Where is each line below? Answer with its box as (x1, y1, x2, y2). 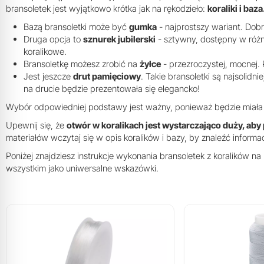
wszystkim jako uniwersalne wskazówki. (6, 163, 159, 174)
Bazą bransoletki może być (24, 21, 129, 33)
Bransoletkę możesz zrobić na (24, 58, 140, 70)
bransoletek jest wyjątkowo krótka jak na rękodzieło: (6, 3, 207, 15)
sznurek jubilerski (83, 34, 156, 45)
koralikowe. (24, 46, 67, 58)
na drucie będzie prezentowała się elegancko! (24, 83, 200, 95)
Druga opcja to (24, 34, 83, 45)
